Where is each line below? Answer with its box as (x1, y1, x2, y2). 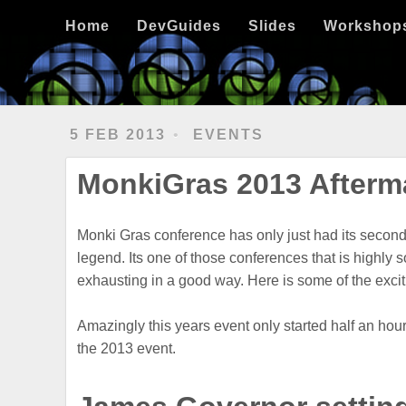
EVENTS (193, 127, 265, 142)
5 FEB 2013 (70, 127, 167, 142)
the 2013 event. (77, 341, 177, 357)
